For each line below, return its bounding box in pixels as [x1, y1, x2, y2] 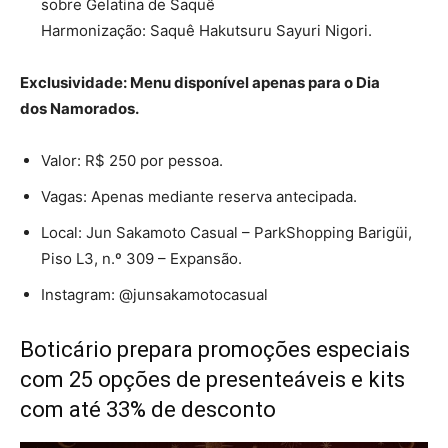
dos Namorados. [20, 98, 139, 118]
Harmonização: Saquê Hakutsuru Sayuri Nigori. [41, 20, 372, 40]
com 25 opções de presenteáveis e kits [20, 366, 405, 392]
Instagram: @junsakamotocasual [41, 284, 268, 304]
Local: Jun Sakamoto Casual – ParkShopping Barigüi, [41, 222, 412, 242]
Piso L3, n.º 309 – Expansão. [41, 248, 242, 268]
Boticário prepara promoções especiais [20, 336, 410, 362]
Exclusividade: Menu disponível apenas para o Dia [20, 72, 380, 92]
